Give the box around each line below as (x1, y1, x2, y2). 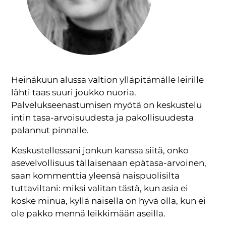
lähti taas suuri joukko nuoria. (11, 87, 137, 98)
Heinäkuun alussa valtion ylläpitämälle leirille (11, 75, 204, 85)
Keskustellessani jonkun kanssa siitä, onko (11, 145, 189, 155)
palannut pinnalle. (11, 125, 89, 136)
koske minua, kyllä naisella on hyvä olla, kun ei (11, 195, 206, 206)
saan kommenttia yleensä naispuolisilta (11, 170, 180, 181)
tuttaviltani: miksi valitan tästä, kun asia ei (11, 183, 189, 193)
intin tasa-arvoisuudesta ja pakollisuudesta (11, 112, 194, 123)
